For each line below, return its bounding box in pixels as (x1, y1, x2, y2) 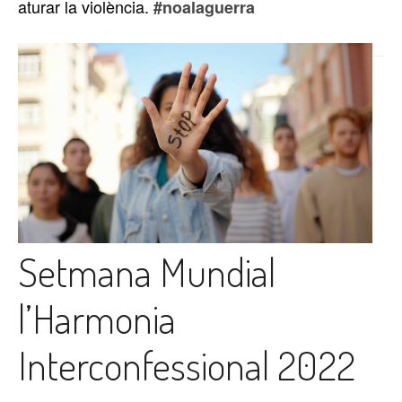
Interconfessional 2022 (18, 339, 355, 389)
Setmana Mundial (18, 246, 275, 296)
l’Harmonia (18, 293, 176, 343)
